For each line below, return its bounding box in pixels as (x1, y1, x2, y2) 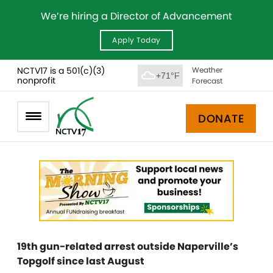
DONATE (198, 110, 244, 126)
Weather (191, 64, 222, 75)
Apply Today (112, 35, 161, 45)
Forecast (191, 75, 222, 86)
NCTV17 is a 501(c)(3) (17, 64, 105, 77)
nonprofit (17, 74, 55, 87)
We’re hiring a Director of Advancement (41, 9, 232, 23)
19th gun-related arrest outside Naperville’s (17, 239, 238, 253)
